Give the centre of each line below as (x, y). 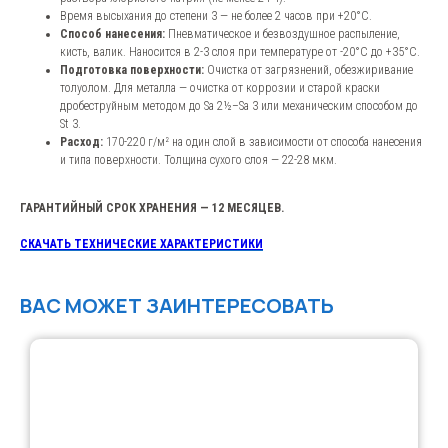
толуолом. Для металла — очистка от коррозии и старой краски (220, 88)
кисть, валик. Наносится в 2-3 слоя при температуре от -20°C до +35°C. (240, 52)
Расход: (81, 142)
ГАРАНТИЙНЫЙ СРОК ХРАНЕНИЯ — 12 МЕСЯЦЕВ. (152, 208)
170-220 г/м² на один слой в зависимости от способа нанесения (262, 142)
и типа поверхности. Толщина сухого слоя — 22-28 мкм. (198, 160)
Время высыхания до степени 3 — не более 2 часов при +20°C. (216, 16)
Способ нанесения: (112, 34)
